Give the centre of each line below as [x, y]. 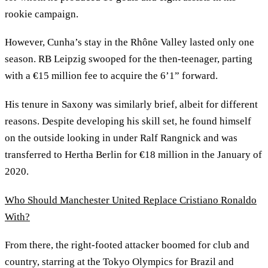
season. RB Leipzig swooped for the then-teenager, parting [129, 59]
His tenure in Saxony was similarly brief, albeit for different [131, 104]
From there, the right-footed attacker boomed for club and [127, 245]
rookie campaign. [43, 14]
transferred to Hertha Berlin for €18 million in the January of [133, 154]
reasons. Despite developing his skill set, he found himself [128, 121]
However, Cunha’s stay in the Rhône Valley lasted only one [130, 42]
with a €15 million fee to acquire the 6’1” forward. [111, 76]
